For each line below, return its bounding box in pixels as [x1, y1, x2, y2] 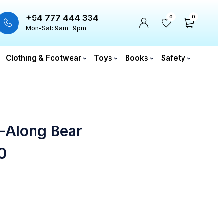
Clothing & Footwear [6, 54, 81, 63]
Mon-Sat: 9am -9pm [26, 24, 86, 32]
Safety [161, 54, 185, 63]
